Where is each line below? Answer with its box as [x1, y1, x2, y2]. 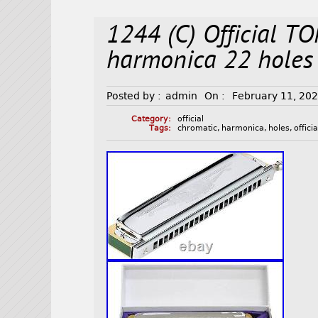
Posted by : [106, 90, 162, 102]
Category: [131, 114, 171, 124]
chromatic [177, 124, 218, 133]
